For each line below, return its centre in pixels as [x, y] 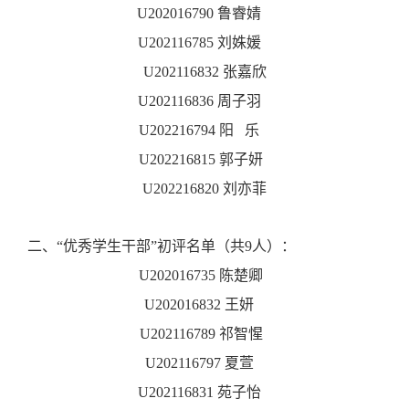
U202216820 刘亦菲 [204, 188]
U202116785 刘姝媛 [204, 42]
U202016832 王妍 [204, 304]
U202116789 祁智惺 [204, 333]
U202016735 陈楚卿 [204, 275]
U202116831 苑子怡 [204, 392]
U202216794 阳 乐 [204, 130]
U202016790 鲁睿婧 [204, 13]
